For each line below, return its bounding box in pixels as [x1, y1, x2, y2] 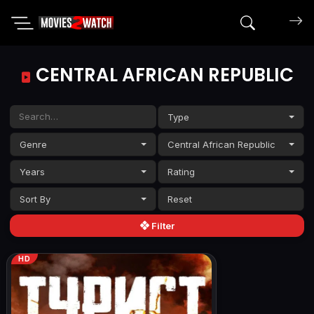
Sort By [20, 193, 51, 205]
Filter [149, 219, 175, 231]
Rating [168, 165, 196, 177]
